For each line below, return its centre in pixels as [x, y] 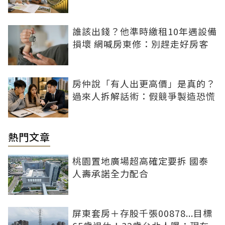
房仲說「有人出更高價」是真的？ [144, 83]
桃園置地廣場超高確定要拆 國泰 [140, 160]
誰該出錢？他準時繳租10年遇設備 [145, 31]
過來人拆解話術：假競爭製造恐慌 [144, 96]
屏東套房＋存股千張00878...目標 [142, 213]
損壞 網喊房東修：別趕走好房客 [140, 43]
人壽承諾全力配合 [110, 173]
